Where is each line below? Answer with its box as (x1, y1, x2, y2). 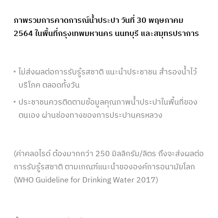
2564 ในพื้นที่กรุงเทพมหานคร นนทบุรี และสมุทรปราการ (14, 27, 199, 40)
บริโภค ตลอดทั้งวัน (18, 79, 80, 92)
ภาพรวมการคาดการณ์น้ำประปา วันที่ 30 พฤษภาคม (14, 14, 183, 27)
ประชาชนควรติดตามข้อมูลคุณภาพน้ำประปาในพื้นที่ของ (18, 96, 198, 109)
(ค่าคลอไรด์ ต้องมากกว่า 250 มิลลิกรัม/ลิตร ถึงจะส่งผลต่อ (14, 147, 204, 161)
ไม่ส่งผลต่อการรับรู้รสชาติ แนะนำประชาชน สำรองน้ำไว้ (18, 66, 197, 79)
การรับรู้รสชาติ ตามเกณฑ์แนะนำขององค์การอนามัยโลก (14, 161, 195, 174)
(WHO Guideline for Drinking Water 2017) (14, 174, 158, 187)
